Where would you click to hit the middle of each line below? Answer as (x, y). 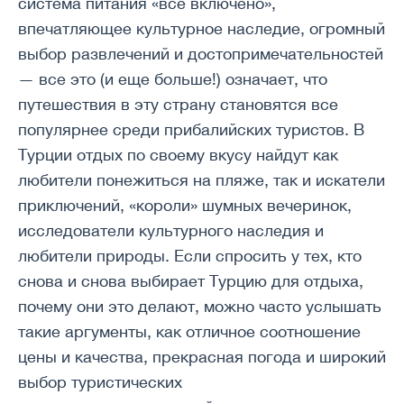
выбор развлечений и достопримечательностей (201, 54)
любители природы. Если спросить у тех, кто (190, 256)
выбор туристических (100, 382)
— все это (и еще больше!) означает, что (173, 79)
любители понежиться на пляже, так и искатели (202, 180)
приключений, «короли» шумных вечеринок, (185, 205)
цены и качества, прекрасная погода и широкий (202, 357)
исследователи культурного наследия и (171, 230)
